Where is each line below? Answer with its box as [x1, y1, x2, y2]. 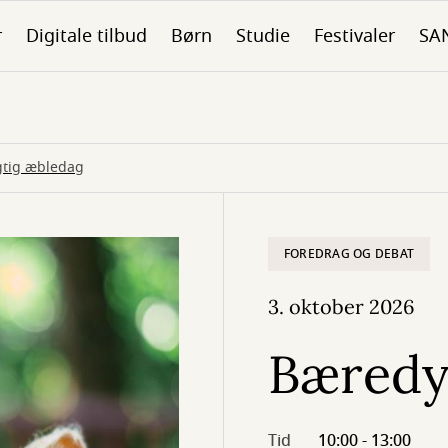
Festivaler [314, 23, 395, 49]
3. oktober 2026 [268, 294, 415, 319]
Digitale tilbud [26, 23, 147, 49]
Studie [236, 23, 290, 49]
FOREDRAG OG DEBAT [284, 245, 415, 263]
